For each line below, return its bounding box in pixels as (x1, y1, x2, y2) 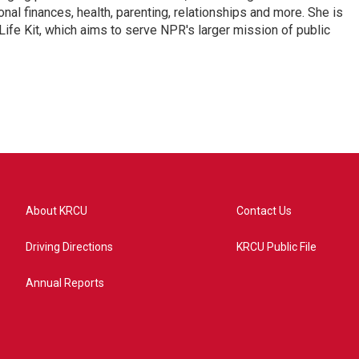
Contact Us (236, 204, 292, 217)
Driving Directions (26, 240, 113, 253)
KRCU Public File (236, 240, 317, 253)
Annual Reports (26, 276, 104, 289)
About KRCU (26, 204, 87, 217)
